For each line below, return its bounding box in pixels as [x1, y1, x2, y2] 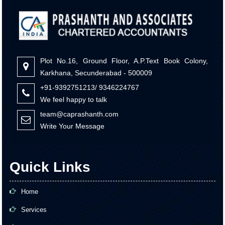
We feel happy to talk [40, 95, 107, 103]
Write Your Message [40, 122, 104, 130]
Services [21, 205, 47, 213]
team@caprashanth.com [40, 110, 119, 118]
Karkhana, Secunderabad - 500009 [40, 69, 152, 77]
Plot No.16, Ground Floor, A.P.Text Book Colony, [40, 57, 208, 65]
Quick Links [10, 159, 90, 175]
